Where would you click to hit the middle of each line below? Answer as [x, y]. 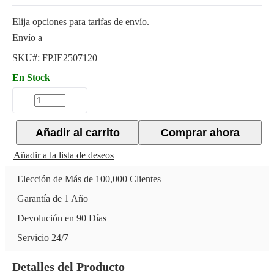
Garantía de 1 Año [53, 198]
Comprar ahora [200, 133]
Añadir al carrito [77, 133]
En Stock [31, 77]
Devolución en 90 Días [62, 218]
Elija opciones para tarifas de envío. [81, 22]
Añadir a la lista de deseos [64, 155]
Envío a [27, 38]
